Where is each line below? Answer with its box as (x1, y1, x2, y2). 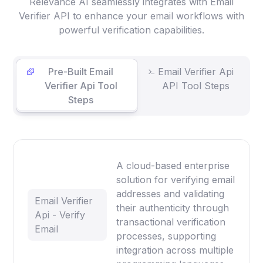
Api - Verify (35, 209, 86, 221)
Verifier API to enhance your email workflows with (19, 10, 244, 22)
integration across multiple (116, 244, 234, 257)
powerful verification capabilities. (59, 24, 204, 36)
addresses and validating (116, 188, 225, 200)
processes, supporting (116, 230, 217, 242)
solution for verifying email (116, 174, 235, 186)
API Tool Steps (162, 80, 230, 92)
